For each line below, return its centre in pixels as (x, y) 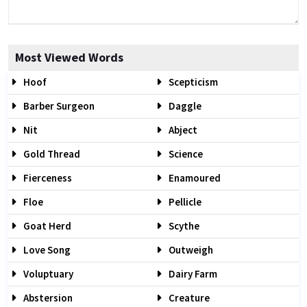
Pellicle (184, 202)
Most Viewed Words (69, 57)
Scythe (183, 226)
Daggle (184, 106)
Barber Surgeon (58, 106)
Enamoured (194, 178)
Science (185, 154)
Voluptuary (47, 274)
